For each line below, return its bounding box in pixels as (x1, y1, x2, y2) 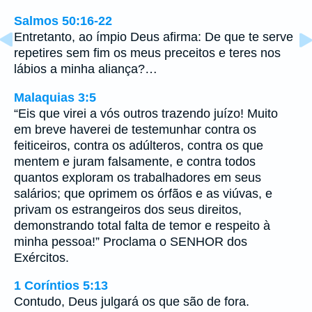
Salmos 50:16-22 (14, 14, 112, 29)
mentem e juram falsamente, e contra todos (14, 154, 256, 169)
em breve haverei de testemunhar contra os (14, 122, 256, 136)
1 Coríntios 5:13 (14, 279, 108, 293)
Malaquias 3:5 (14, 90, 96, 104)
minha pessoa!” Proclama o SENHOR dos (14, 234, 247, 249)
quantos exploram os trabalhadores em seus (14, 170, 261, 185)
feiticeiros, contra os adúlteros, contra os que (14, 138, 263, 153)
